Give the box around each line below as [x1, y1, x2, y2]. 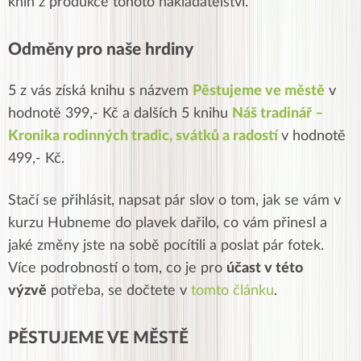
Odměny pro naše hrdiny [8, 40, 193, 58]
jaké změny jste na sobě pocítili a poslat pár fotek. [8, 238, 324, 253]
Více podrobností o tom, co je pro [8, 260, 222, 276]
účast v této [226, 260, 303, 276]
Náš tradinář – [232, 106, 323, 121]
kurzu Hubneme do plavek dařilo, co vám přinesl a [8, 215, 327, 230]
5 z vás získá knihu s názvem [8, 83, 193, 98]
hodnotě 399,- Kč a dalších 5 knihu [8, 106, 232, 121]
